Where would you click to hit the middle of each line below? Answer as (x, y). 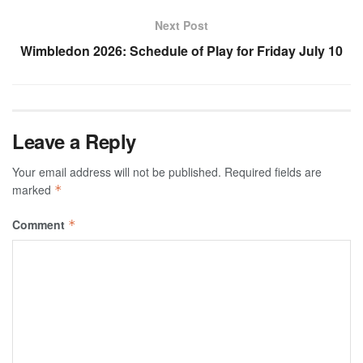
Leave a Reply (74, 141)
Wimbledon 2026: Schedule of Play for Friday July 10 (181, 51)
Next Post (181, 26)
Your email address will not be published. (117, 172)
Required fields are (273, 172)
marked (33, 190)
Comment (40, 225)
